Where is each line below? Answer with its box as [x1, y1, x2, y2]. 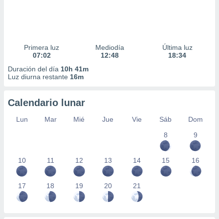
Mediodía [95, 44, 124, 51]
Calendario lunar [8, 97, 85, 108]
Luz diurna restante [8, 73, 70, 81]
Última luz [162, 44, 193, 51]
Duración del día [8, 65, 61, 73]
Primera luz [24, 44, 60, 51]
